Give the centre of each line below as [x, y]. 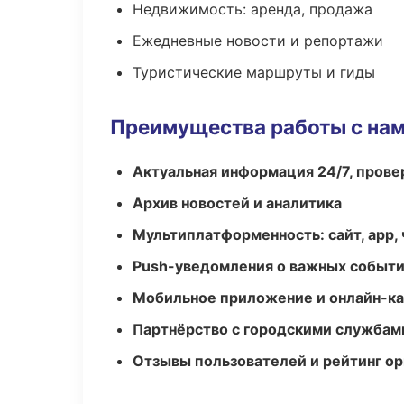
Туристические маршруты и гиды [254, 72]
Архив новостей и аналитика [237, 203]
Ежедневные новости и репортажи [258, 41]
